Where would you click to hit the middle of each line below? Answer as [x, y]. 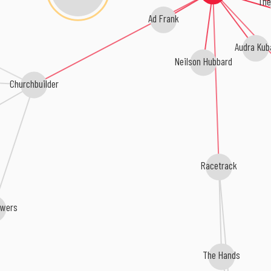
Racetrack [219, 165]
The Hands [222, 255]
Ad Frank [163, 17]
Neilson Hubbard [202, 60]
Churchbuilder [34, 83]
